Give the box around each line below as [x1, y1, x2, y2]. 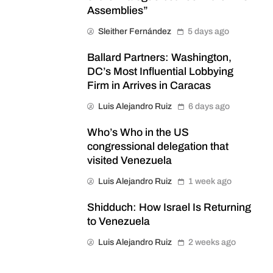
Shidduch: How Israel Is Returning [87, 201, 251, 213]
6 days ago [188, 101, 230, 111]
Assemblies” [87, 4, 148, 16]
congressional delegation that [87, 140, 229, 152]
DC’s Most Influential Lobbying [87, 65, 233, 77]
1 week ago [188, 176, 232, 186]
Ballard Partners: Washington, [87, 51, 232, 63]
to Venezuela [87, 215, 150, 227]
